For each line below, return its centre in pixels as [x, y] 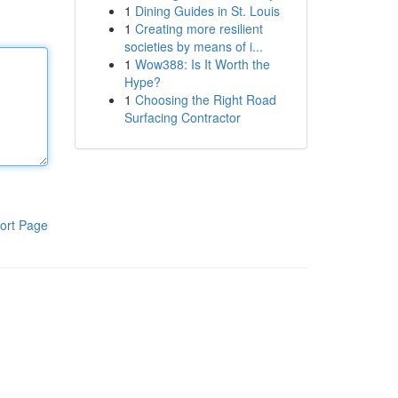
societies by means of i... [193, 46]
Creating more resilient [199, 28]
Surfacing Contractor [182, 117]
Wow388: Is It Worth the [202, 64]
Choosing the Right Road [205, 99]
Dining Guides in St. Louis [207, 11]
